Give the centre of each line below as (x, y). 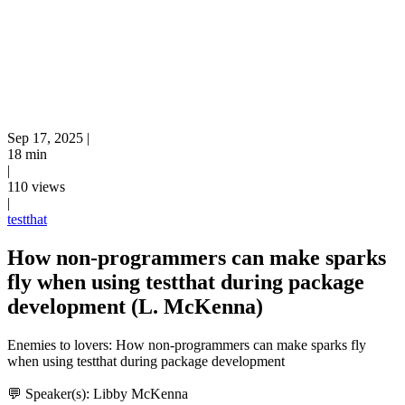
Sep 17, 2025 (45, 138)
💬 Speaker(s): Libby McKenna (98, 393)
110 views (36, 187)
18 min (27, 154)
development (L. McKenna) (135, 306)
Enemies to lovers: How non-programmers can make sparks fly (187, 344)
